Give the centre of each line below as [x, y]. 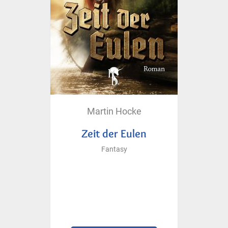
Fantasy [114, 149]
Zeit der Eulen [114, 133]
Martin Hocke [114, 111]
